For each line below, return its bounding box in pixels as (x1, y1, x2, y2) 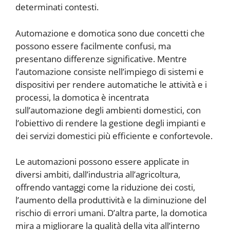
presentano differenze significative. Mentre (15, 52, 187, 65)
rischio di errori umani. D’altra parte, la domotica (15, 207, 207, 219)
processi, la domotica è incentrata (15, 91, 149, 103)
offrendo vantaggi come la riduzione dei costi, (15, 181, 195, 194)
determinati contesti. (15, 1, 99, 13)
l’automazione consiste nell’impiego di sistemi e (15, 65, 204, 78)
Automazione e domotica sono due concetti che (15, 27, 205, 39)
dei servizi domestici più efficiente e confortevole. (15, 129, 213, 142)
